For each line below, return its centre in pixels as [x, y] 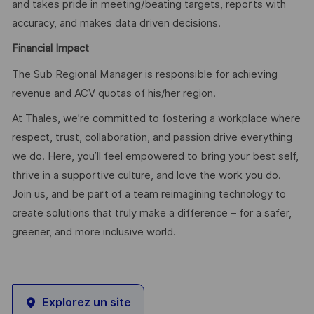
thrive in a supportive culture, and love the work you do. [146, 176]
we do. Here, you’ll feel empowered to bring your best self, [155, 157]
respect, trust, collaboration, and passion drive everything [152, 138]
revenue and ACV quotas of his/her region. [114, 93]
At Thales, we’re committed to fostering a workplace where [156, 119]
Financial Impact [50, 49]
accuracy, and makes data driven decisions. [116, 23]
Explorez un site [86, 302]
